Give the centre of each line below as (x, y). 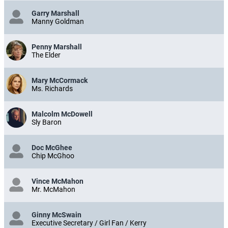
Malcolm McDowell (62, 114)
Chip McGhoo (53, 156)
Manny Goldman (58, 22)
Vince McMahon (58, 181)
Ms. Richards (52, 89)
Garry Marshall (55, 13)
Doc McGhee (52, 148)
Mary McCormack (60, 81)
